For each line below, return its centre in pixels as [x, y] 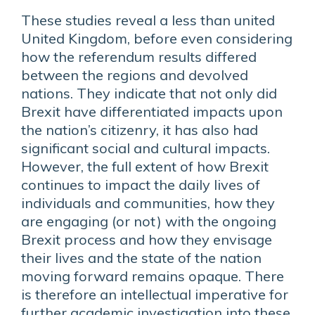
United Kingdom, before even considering [157, 38]
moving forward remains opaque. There [153, 276]
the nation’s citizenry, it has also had [140, 130]
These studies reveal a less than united [148, 20]
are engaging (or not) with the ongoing [149, 221]
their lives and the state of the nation [141, 258]
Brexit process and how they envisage [147, 239]
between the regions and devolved [135, 75]
